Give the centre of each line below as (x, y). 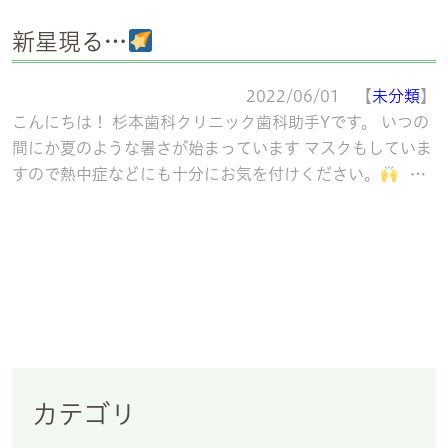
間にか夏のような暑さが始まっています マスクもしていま (222, 148)
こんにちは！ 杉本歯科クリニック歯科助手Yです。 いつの (220, 122)
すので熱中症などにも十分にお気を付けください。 (196, 174)
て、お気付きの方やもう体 (108, 200)
